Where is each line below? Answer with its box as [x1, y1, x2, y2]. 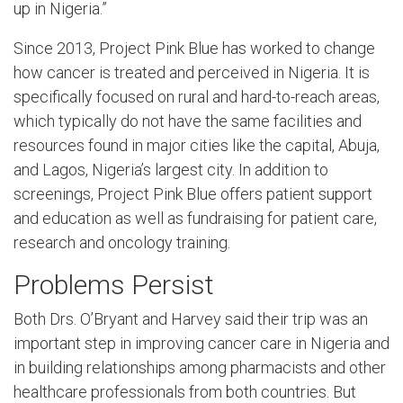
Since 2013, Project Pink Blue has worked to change [13, 38, 375, 58]
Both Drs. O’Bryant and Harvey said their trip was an [13, 309, 368, 328]
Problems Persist [13, 268, 214, 300]
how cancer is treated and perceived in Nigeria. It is [13, 62, 370, 82]
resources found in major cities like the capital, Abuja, [13, 135, 380, 155]
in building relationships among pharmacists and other [13, 357, 386, 377]
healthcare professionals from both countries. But [13, 381, 356, 401]
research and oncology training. [13, 232, 230, 252]
